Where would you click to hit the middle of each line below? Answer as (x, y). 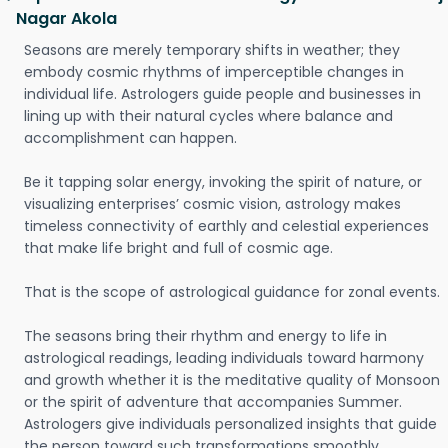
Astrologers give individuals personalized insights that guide (230, 424)
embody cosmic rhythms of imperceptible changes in (214, 72)
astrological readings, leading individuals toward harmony (224, 358)
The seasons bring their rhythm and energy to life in (205, 336)
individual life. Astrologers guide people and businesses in (222, 94)
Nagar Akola (66, 18)
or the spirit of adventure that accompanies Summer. (213, 402)
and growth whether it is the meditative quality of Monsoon (232, 380)
